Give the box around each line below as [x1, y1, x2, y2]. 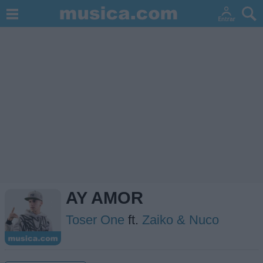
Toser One [66, 213, 124, 227]
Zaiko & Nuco [142, 213, 219, 227]
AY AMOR [66, 188, 143, 207]
